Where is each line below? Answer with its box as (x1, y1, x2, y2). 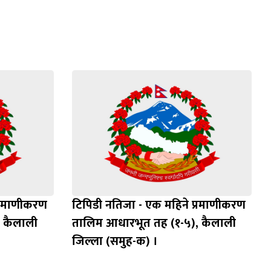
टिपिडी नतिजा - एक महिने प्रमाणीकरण (71, 195, 246, 216)
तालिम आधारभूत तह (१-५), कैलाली (71, 213, 236, 234)
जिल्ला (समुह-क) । (71, 231, 158, 252)
